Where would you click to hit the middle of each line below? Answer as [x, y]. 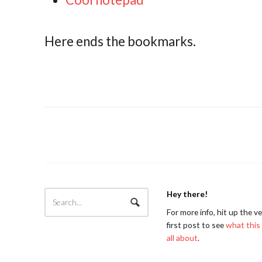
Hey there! [187, 194]
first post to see [196, 225]
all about [182, 237]
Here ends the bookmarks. [120, 42]
